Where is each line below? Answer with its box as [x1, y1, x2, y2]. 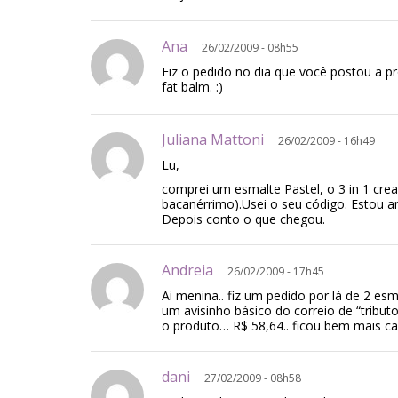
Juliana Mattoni [162, 130, 278, 149]
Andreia [162, 260, 227, 280]
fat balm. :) [162, 78, 223, 95]
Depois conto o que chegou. [162, 211, 325, 227]
